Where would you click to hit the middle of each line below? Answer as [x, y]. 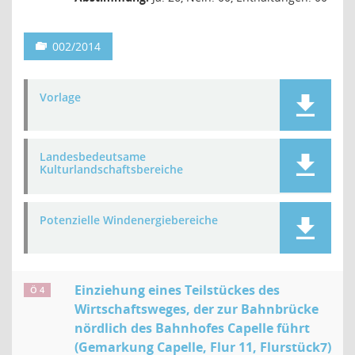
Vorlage [60, 97]
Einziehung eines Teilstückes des [177, 290]
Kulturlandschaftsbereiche [111, 169]
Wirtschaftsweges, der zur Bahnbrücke [197, 309]
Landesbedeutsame [93, 157]
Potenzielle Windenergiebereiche [129, 220]
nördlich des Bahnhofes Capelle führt [192, 328]
